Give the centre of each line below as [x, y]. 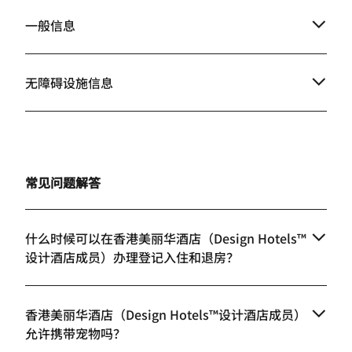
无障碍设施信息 [69, 83]
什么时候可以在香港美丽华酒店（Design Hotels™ [166, 238]
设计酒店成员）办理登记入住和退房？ [132, 257]
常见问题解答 [63, 183]
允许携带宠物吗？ [75, 334]
